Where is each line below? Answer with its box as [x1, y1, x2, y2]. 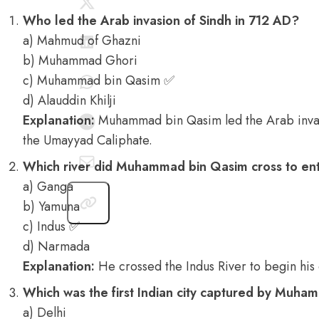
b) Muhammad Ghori [23, 51, 137, 70]
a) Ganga [23, 177, 73, 196]
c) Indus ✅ [23, 217, 80, 236]
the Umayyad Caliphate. [23, 131, 152, 150]
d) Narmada [23, 237, 90, 256]
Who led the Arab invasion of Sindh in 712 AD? [23, 11, 299, 30]
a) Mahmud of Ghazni [23, 31, 141, 50]
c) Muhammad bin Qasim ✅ [23, 71, 174, 90]
